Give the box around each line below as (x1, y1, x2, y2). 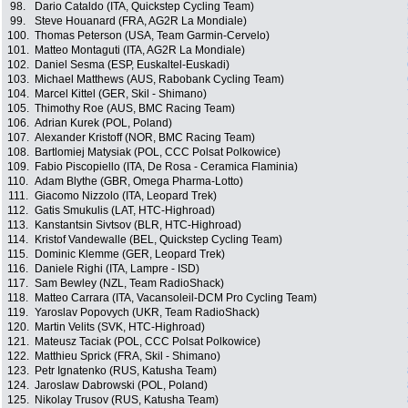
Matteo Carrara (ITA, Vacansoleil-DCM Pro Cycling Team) (35, 291, 317, 305)
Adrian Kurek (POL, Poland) (35, 117, 172, 130)
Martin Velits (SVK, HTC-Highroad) (35, 321, 205, 334)
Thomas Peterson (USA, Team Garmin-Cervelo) (35, 29, 270, 43)
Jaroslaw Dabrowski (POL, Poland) (35, 379, 208, 393)
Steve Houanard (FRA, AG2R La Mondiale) (35, 15, 247, 28)
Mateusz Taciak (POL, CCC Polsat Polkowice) (35, 335, 260, 349)
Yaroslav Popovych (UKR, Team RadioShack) (35, 306, 260, 320)
